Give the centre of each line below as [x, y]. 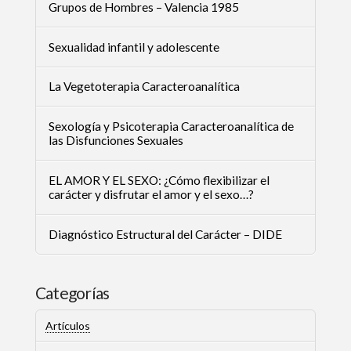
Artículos [67, 326]
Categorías [72, 293]
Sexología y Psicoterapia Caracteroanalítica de [171, 127]
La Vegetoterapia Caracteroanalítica [144, 87]
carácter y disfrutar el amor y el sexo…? [151, 195]
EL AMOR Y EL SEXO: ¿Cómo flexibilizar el [159, 181]
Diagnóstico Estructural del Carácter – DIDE [165, 235]
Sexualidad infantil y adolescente [134, 47]
